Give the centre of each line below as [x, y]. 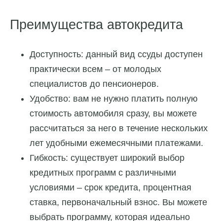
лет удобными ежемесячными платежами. [116, 143]
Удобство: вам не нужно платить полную [114, 99]
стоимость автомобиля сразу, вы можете [113, 114]
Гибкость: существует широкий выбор [107, 158]
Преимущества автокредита [96, 24]
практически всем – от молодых [95, 69]
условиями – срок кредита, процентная [110, 188]
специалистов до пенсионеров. [95, 84]
